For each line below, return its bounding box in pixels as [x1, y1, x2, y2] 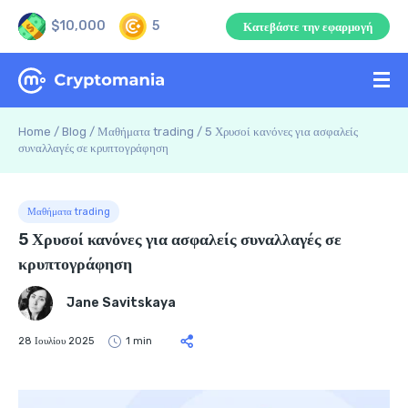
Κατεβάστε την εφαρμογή [243, 19, 372, 34]
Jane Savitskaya [66, 295, 176, 311]
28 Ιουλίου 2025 [18, 335, 94, 347]
